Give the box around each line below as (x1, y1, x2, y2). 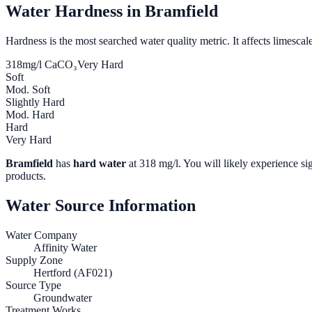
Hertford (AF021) (33, 267, 112, 279)
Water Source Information (6, 196, 196, 215)
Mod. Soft (6, 84, 50, 96)
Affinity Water (33, 242, 97, 254)
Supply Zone (6, 254, 63, 267)
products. (6, 170, 46, 182)
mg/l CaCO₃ (22, 58, 77, 71)
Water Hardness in (6, 2, 145, 21)
